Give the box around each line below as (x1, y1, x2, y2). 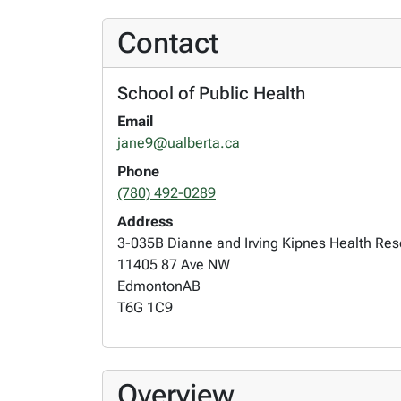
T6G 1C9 (117, 299, 173, 316)
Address (117, 213, 173, 230)
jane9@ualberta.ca (117, 134, 240, 151)
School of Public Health (117, 82, 305, 104)
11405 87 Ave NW (117, 256, 230, 273)
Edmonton (117, 277, 183, 294)
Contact (117, 26, 218, 60)
